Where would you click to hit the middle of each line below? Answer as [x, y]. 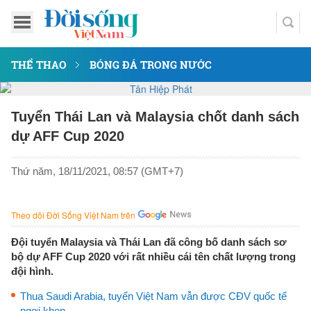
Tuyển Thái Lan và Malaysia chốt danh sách [155, 117]
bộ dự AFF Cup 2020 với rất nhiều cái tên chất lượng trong [153, 257]
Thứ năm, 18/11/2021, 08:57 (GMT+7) [97, 171]
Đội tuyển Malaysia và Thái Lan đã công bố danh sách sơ [149, 242]
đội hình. [32, 271]
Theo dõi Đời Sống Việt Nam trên [73, 215]
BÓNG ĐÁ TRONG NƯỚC [151, 65]
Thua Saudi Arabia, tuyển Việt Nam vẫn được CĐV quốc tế [153, 296]
